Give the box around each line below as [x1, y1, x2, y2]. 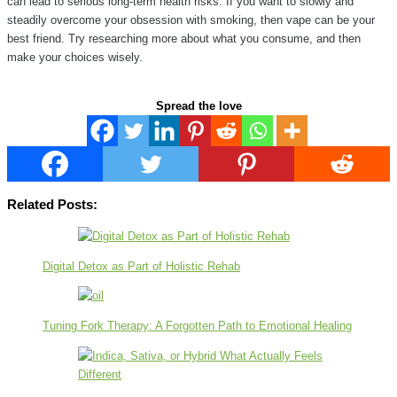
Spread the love [155, 99, 242, 113]
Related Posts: [7, 196, 97, 212]
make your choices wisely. [7, 51, 146, 65]
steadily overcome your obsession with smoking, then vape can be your [7, 13, 375, 27]
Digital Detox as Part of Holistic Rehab [43, 259, 240, 273]
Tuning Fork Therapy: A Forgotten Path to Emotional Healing [43, 319, 352, 333]
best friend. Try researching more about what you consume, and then [7, 32, 361, 46]
